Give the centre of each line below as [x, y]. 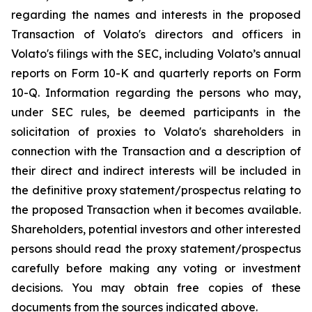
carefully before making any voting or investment [156, 268]
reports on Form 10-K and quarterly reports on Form [156, 73]
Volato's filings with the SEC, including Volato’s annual [156, 54]
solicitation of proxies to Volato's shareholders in [156, 132]
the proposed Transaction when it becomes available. [156, 210]
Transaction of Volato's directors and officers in [156, 34]
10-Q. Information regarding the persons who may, [156, 93]
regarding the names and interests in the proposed [156, 15]
